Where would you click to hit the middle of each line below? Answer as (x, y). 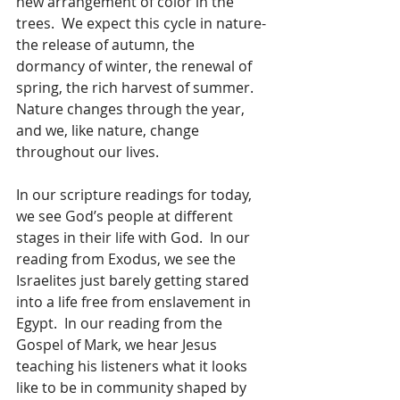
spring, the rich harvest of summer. (137, 88)
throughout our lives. (89, 152)
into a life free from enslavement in (135, 302)
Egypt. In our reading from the (121, 324)
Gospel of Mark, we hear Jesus (118, 345)
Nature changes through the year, (132, 109)
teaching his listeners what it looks (133, 367)
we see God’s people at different (126, 217)
